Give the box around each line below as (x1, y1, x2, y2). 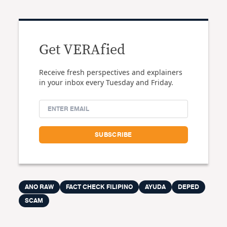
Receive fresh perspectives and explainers (39, 67, 183, 77)
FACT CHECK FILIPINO (66, 181, 133, 192)
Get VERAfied (39, 43, 126, 57)
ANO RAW (25, 181, 54, 192)
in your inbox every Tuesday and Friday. (39, 77, 174, 87)
